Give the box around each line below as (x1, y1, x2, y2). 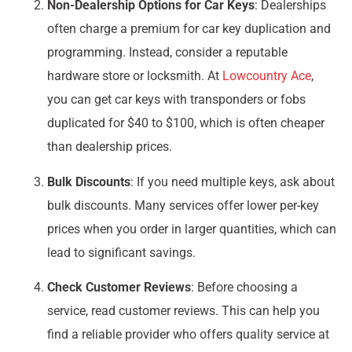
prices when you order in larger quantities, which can (47, 221, 336, 236)
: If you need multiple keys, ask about (130, 174, 335, 189)
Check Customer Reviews (47, 280, 191, 295)
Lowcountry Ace (222, 68, 311, 84)
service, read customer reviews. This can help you (47, 303, 320, 319)
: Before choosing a (191, 280, 298, 295)
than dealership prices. (47, 139, 172, 155)
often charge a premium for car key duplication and (47, 21, 331, 37)
